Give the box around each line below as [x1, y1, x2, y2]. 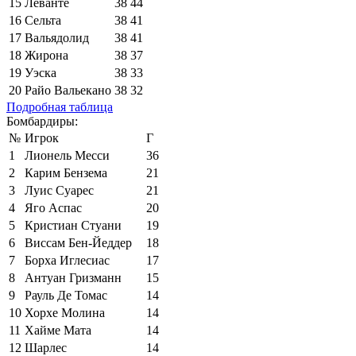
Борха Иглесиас [25, 253, 110, 267]
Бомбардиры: [6, 114, 78, 128]
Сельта [25, 13, 61, 27]
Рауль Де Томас [25, 288, 107, 302]
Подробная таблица [6, 99, 113, 114]
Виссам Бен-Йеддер [25, 235, 132, 250]
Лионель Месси [25, 148, 110, 162]
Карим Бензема [25, 165, 107, 180]
